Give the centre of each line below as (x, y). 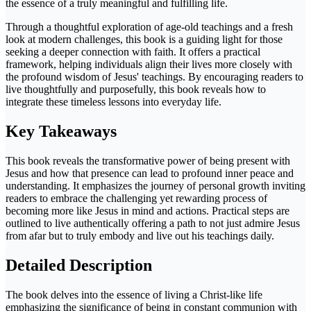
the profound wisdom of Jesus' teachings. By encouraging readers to (154, 76)
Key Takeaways (61, 131)
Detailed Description (79, 265)
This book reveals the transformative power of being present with (148, 160)
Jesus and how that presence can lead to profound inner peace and (150, 173)
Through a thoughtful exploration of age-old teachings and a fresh (149, 26)
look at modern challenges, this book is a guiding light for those (144, 39)
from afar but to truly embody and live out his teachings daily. (140, 235)
